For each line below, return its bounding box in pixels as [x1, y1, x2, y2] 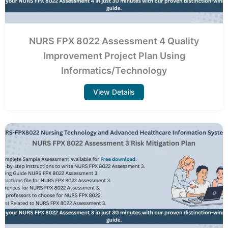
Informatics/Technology [61, 65, 167, 76]
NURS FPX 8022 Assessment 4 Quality [29, 35, 199, 46]
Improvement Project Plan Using [43, 50, 185, 61]
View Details [93, 87, 135, 96]
